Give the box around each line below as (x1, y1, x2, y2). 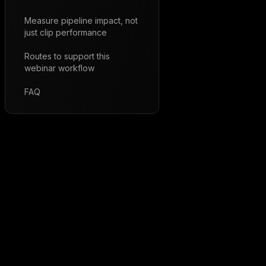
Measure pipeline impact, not (24, 15, 138, 26)
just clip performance (24, 27, 107, 37)
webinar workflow (24, 63, 94, 73)
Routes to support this (24, 51, 110, 61)
